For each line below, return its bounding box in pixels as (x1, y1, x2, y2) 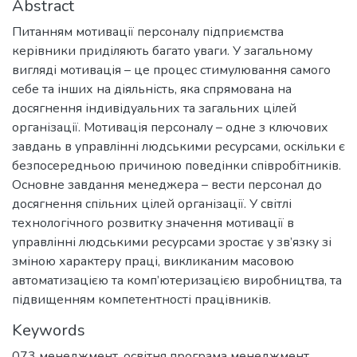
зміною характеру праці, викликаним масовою (12, 252, 294, 270)
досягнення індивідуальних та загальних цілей (12, 99, 296, 117)
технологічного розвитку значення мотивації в (12, 214, 294, 232)
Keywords (12, 319, 85, 341)
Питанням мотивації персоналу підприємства (12, 22, 284, 41)
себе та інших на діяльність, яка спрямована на (12, 80, 292, 98)
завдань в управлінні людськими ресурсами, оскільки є (12, 137, 345, 155)
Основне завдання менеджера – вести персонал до (12, 175, 322, 194)
